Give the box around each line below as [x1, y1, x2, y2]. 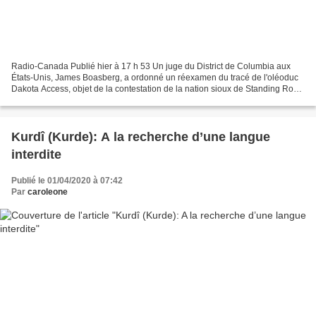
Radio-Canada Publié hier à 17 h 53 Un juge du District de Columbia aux [11, 61, 291, 71]
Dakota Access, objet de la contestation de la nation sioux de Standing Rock [11, 83, 302, 94]
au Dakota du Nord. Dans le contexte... [11, 95, 159, 105]
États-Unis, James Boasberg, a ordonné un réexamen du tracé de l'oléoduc [11, 72, 298, 83]
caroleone [28, 186, 68, 197]
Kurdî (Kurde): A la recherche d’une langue [11, 129, 270, 144]
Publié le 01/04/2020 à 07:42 [11, 175, 123, 186]
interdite [11, 147, 61, 162]
